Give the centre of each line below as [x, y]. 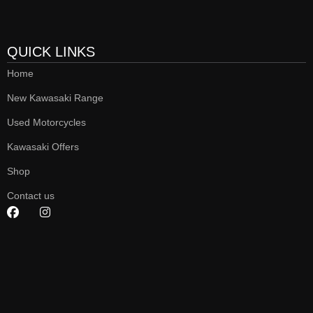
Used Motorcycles [46, 123]
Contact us [31, 196]
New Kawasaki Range [55, 98]
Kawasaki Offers [43, 147]
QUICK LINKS [51, 52]
